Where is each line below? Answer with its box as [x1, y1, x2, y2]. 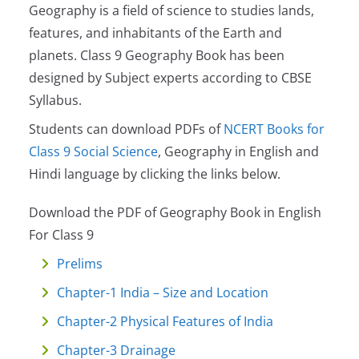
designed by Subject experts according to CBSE [29, 69, 312, 87]
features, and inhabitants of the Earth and [29, 24, 282, 42]
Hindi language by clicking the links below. [29, 165, 280, 183]
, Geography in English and [158, 143, 319, 160]
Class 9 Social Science [29, 143, 158, 160]
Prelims [57, 255, 103, 272]
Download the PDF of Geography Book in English [29, 204, 321, 221]
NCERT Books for [224, 120, 325, 138]
